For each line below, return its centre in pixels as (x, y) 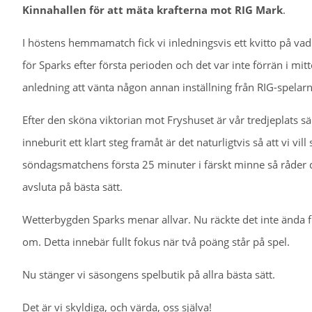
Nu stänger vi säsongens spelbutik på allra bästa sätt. (149, 275)
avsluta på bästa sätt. (72, 187)
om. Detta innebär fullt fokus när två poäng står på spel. (156, 242)
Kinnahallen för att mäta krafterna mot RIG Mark (153, 10)
